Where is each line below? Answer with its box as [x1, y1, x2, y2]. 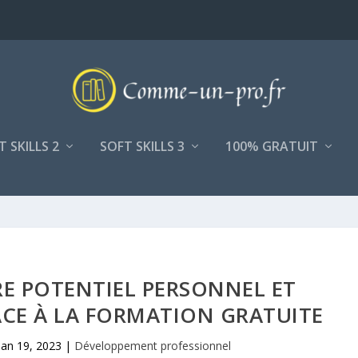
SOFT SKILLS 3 [100, 137, 185, 155]
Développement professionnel [74, 338, 232, 353]
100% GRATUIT [225, 137, 318, 155]
